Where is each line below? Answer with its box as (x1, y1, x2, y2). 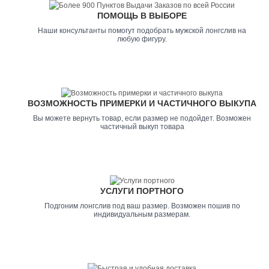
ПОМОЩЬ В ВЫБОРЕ (97, 11, 187, 20)
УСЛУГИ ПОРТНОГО (100, 186, 184, 196)
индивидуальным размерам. (94, 210, 190, 219)
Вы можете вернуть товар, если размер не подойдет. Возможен (33, 114, 251, 122)
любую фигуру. (117, 35, 167, 43)
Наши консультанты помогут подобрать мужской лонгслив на (38, 26, 246, 35)
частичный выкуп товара (100, 122, 184, 131)
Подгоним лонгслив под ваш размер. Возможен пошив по (44, 202, 240, 210)
